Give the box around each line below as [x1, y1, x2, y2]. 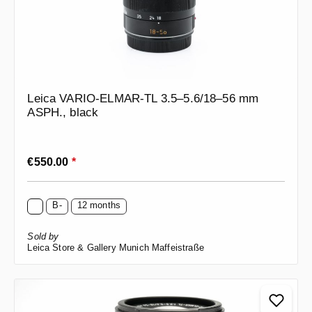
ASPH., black [27, 105, 99, 119]
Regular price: [26, 150, 92, 162]
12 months [77, 199, 121, 210]
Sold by [27, 231, 59, 242]
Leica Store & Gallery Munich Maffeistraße [27, 242, 204, 253]
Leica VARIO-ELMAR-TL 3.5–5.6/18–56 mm [27, 91, 259, 105]
